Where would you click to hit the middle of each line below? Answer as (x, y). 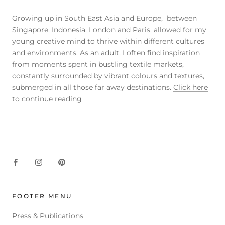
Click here (191, 87)
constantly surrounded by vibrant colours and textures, (108, 76)
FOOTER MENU (42, 196)
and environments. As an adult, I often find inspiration (106, 52)
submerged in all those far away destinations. (93, 87)
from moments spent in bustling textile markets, (98, 64)
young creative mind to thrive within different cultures (108, 41)
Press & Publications (48, 216)
